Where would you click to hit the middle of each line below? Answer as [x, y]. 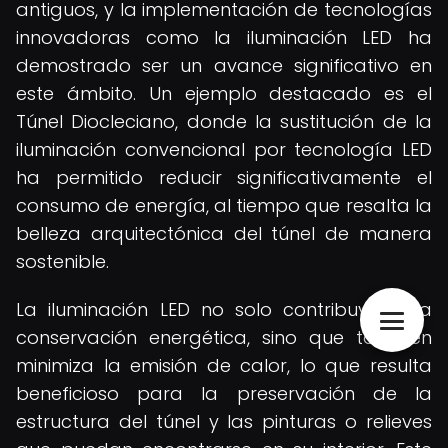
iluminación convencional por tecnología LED [224, 149]
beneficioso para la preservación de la [224, 393]
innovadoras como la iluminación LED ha [224, 37]
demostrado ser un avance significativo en [224, 65]
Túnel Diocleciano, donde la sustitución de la [224, 121]
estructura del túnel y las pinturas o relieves [224, 421]
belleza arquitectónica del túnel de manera [224, 233]
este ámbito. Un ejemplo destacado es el [224, 93]
